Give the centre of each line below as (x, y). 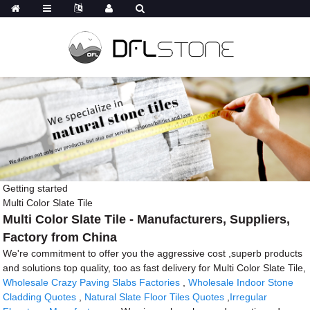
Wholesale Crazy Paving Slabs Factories (92, 282)
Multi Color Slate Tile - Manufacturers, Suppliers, (147, 219)
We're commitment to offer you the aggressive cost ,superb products (153, 253)
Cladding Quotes (40, 297)
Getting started (36, 188)
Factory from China (60, 237)
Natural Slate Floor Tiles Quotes (155, 297)
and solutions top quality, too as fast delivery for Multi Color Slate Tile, (155, 267)
